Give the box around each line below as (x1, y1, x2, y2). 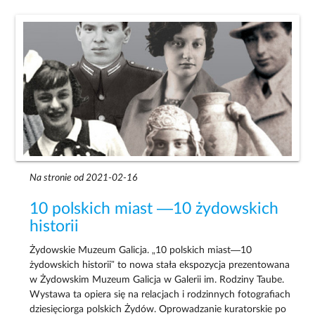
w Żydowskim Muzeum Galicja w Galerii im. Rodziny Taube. (30, 275, 285, 285)
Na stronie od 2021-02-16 (30, 173, 138, 184)
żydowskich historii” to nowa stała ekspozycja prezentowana (30, 260, 290, 271)
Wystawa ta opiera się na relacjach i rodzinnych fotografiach (30, 290, 291, 300)
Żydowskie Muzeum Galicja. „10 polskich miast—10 (30, 245, 252, 256)
